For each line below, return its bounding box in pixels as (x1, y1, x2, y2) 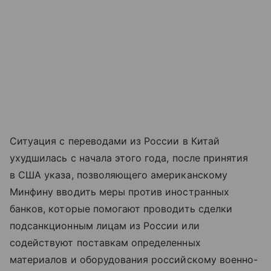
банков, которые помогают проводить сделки (10, 202, 232, 215)
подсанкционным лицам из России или (10, 219, 200, 232)
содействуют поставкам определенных (10, 236, 201, 249)
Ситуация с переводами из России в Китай (10, 134, 220, 147)
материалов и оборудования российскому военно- (10, 253, 258, 266)
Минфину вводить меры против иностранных (10, 185, 229, 198)
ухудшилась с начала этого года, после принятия (10, 151, 249, 164)
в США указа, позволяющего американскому (10, 168, 227, 181)
